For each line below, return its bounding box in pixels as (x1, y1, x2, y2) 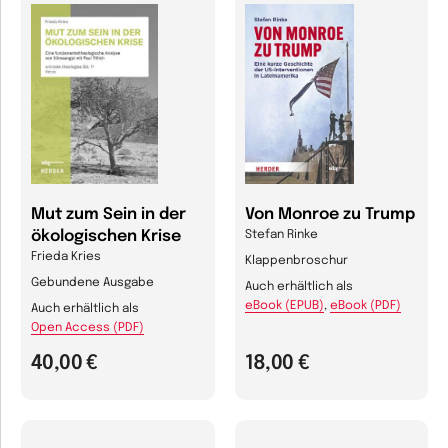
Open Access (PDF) (31, 322, 144, 335)
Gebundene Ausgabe (31, 277, 154, 290)
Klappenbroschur (244, 255, 348, 268)
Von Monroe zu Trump (244, 206, 415, 224)
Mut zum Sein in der (31, 206, 186, 224)
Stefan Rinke (244, 229, 318, 242)
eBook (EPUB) (244, 300, 324, 313)
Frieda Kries (31, 251, 101, 264)
